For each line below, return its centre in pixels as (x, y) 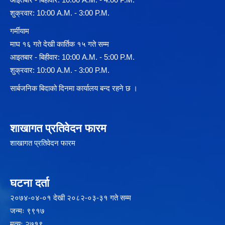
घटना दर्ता (30, 183)
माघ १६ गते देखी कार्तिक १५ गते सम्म (60, 44)
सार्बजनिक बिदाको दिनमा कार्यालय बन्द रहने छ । (74, 88)
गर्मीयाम (20, 31)
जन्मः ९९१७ (27, 210)
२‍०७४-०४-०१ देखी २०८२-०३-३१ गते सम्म (71, 197)
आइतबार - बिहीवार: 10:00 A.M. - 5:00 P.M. (72, 57)
